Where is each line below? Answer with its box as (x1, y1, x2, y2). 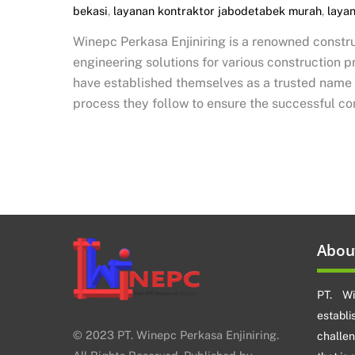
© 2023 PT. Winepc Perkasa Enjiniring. (73, 328, 279, 342)
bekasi (73, 4, 108, 18)
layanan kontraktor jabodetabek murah (113, 4, 322, 18)
